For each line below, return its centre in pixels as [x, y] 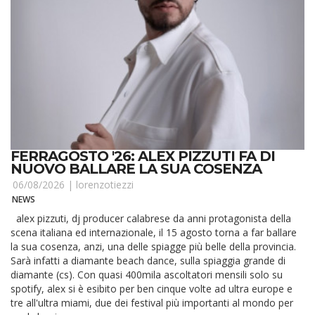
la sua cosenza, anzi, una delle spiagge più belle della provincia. [153, 247]
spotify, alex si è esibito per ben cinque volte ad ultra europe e [152, 289]
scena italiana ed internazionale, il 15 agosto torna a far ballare [154, 233]
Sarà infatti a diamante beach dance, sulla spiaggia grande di [148, 261]
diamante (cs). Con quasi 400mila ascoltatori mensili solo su [147, 275]
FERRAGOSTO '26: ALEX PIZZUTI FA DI [143, 156]
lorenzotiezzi [104, 184]
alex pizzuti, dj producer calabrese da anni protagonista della [151, 219]
